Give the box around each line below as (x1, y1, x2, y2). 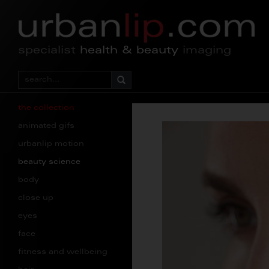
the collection (18, 104, 74, 112)
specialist (18, 46, 80, 56)
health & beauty (80, 46, 178, 56)
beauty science (18, 159, 80, 166)
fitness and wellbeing (18, 249, 107, 256)
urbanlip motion (18, 141, 84, 148)
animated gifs (18, 122, 74, 130)
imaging (178, 46, 231, 56)
